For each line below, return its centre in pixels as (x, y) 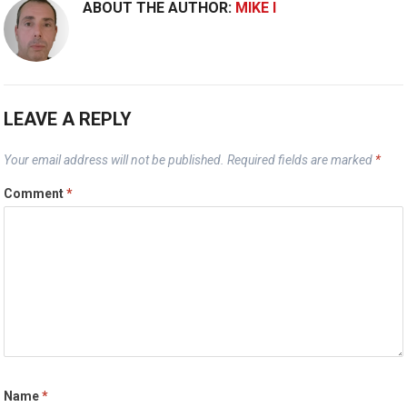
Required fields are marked (302, 160)
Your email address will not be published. (114, 160)
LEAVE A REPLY (68, 119)
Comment (35, 194)
